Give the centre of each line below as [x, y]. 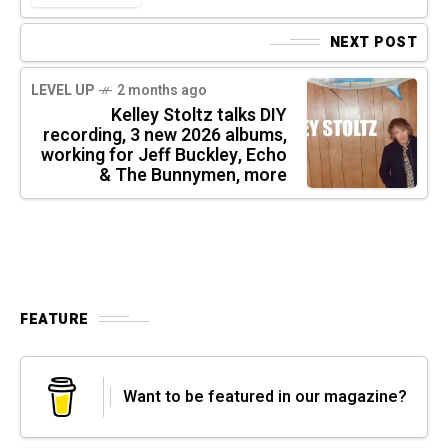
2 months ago [162, 90]
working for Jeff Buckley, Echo [164, 155]
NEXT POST [373, 42]
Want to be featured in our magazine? [265, 396]
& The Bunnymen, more [193, 175]
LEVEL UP [62, 90]
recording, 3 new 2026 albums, [165, 135]
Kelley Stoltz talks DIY [199, 115]
